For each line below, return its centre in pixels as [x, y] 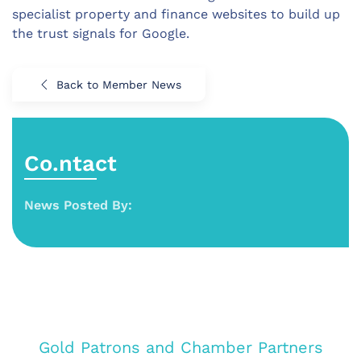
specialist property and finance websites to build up [176, 14]
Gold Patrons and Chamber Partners [180, 347]
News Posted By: [78, 205]
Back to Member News [119, 85]
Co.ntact [71, 164]
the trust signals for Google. [101, 33]
